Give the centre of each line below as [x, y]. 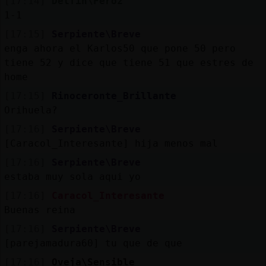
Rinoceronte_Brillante [114, 96]
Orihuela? [31, 110]
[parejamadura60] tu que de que [93, 243]
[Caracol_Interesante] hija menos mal [111, 143]
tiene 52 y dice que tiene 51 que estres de [129, 62]
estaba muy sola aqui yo [72, 176]
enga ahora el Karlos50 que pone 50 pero [120, 48]
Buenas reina [39, 210]
